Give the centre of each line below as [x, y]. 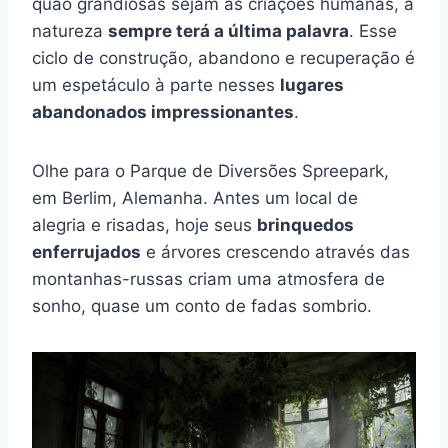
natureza [70, 30]
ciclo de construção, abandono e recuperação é [223, 57]
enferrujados [86, 251]
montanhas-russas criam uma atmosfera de [208, 278]
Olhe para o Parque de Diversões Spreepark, [210, 170]
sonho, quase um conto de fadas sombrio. [202, 305]
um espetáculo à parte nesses [156, 84]
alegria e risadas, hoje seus [144, 224]
